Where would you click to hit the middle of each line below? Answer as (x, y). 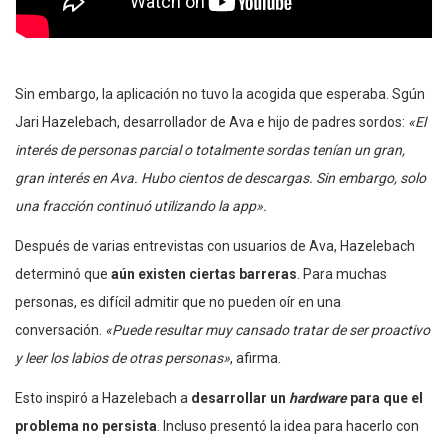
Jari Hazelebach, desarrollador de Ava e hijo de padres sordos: (211, 121)
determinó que (61, 273)
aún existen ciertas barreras (202, 273)
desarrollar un (240, 397)
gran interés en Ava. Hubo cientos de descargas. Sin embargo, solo (220, 177)
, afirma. (255, 357)
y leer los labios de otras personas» (122, 357)
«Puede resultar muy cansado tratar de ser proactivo (267, 329)
